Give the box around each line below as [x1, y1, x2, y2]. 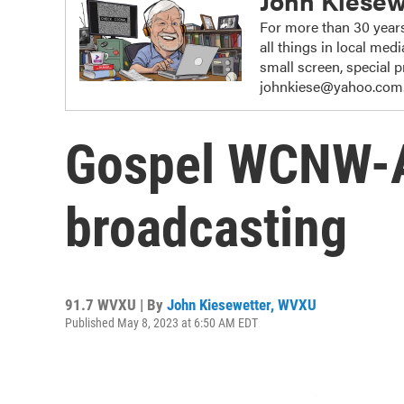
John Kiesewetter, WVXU [167, 296, 317, 314]
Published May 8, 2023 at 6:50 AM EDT [65, 316, 258, 330]
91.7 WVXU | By [65, 296, 167, 314]
